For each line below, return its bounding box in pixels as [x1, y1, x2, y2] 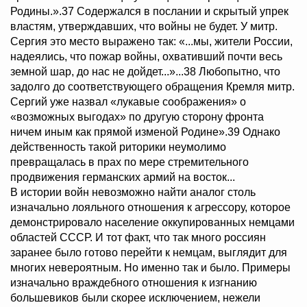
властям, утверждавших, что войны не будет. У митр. [10, 21, 278, 33]
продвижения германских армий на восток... [10, 171, 235, 184]
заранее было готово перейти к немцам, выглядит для [10, 247, 287, 259]
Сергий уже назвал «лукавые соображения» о [10, 96, 246, 108]
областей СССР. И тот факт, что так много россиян [10, 232, 266, 244]
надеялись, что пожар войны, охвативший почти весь [10, 51, 282, 63]
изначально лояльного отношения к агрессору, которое [10, 201, 291, 214]
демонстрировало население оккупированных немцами [10, 217, 295, 229]
